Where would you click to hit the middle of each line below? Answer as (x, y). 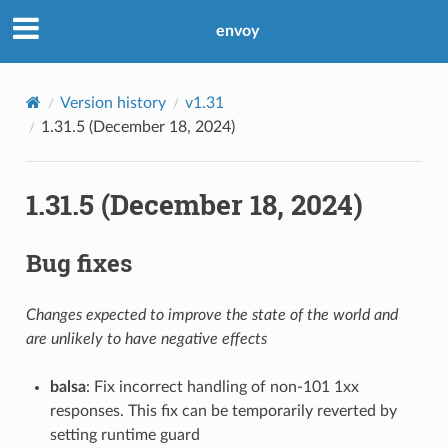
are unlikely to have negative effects (146, 338)
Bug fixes (78, 262)
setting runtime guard (124, 434)
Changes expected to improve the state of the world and (211, 314)
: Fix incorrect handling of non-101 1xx (222, 386)
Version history (112, 102)
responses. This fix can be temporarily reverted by (223, 410)
